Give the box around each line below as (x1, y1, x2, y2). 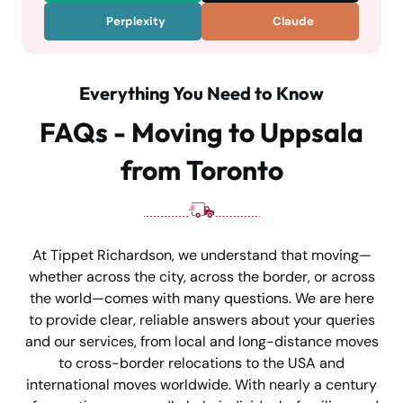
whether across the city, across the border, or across (28, 266, 375, 286)
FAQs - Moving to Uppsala (40, 114, 363, 149)
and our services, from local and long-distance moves (24, 331, 379, 351)
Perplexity (103, 13, 166, 29)
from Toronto (120, 152, 283, 187)
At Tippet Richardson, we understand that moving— (31, 245, 372, 264)
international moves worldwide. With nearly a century (26, 374, 377, 394)
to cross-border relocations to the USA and (58, 353, 345, 372)
